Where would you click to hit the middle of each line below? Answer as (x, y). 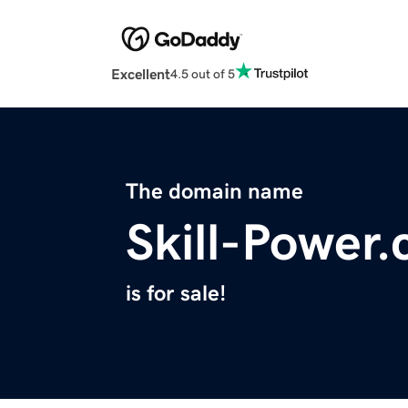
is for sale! (176, 294)
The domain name (214, 192)
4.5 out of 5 (203, 73)
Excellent (141, 74)
